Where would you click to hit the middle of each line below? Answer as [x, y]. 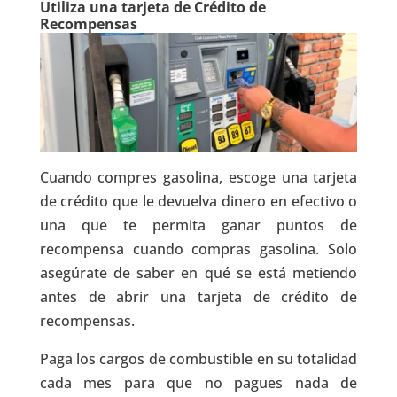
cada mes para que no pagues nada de [198, 383]
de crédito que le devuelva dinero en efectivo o [198, 202]
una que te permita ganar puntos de [198, 226]
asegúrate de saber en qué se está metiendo [198, 273]
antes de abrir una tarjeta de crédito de [198, 297]
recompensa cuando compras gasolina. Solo [198, 249]
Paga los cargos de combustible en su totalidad [198, 359]
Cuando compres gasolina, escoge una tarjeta [198, 178]
